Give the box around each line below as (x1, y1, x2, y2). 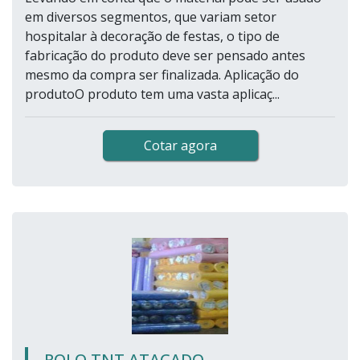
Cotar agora (143, 137, 217, 155)
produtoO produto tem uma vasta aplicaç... (25, 85, 280, 104)
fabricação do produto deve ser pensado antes (25, 47, 305, 65)
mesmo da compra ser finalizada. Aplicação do (25, 66, 299, 84)
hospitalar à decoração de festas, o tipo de (25, 27, 280, 46)
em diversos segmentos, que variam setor (25, 8, 276, 27)
